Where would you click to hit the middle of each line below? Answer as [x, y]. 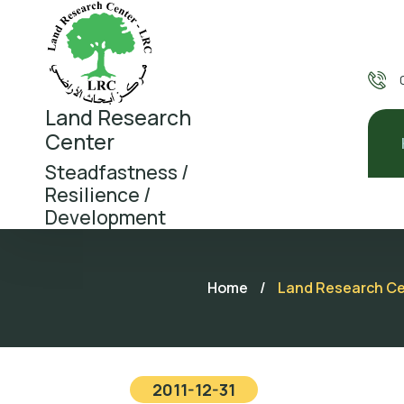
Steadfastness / [117, 172]
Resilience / [98, 194]
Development [106, 217]
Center [80, 141]
